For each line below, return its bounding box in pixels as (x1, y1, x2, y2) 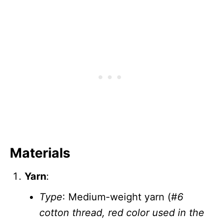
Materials (10, 144, 70, 161)
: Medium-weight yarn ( (62, 191, 171, 203)
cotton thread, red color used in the (39, 206, 204, 219)
